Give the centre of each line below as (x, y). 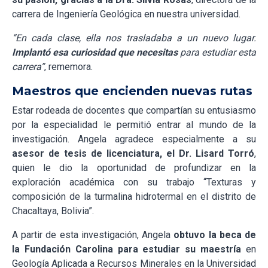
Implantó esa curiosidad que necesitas (95, 53)
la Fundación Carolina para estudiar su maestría (129, 249)
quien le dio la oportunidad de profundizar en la (134, 168)
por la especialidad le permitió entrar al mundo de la (134, 125)
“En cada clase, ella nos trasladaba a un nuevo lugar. (134, 38)
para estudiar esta (217, 53)
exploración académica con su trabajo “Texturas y (134, 182)
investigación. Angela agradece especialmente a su (134, 139)
